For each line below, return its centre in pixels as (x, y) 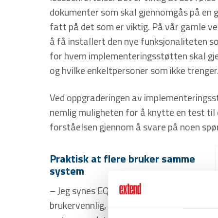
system (67, 171)
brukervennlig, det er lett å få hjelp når (127, 205)
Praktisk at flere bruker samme (122, 158)
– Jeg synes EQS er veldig (100, 190)
